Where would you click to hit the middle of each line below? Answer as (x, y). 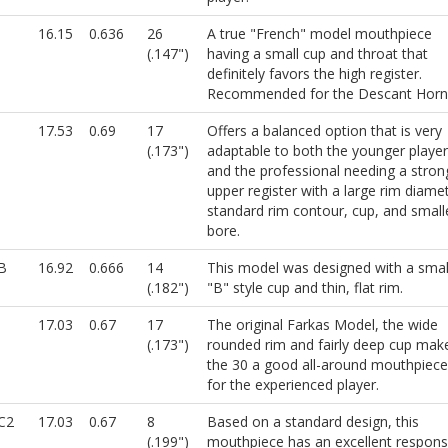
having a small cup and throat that (317, 54)
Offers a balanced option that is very (324, 131)
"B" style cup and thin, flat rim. (304, 288)
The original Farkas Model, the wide (322, 325)
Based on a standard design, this (312, 422)
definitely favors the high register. (314, 74)
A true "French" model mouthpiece (319, 34)
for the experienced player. (292, 385)
